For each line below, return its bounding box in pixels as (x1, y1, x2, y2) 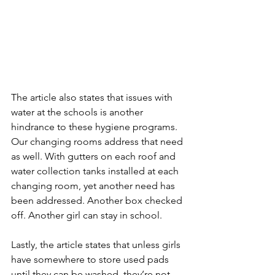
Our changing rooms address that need (11, 136, 185, 147)
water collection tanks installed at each (11, 165, 181, 177)
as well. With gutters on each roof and (11, 150, 178, 162)
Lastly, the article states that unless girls (11, 239, 183, 250)
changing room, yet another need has (11, 180, 177, 192)
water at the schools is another (11, 106, 145, 118)
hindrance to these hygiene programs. (11, 121, 180, 133)
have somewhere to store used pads (11, 254, 171, 265)
